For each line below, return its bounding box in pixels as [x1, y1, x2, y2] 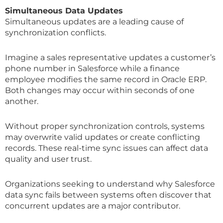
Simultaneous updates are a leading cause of [5, 16, 184, 26]
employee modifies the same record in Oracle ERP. [5, 74, 207, 84]
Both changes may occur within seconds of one [5, 85, 195, 95]
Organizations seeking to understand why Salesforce [5, 179, 215, 189]
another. [5, 96, 38, 106]
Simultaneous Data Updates [5, 5, 123, 15]
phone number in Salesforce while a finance [5, 63, 180, 73]
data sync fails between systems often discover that [5, 190, 212, 200]
